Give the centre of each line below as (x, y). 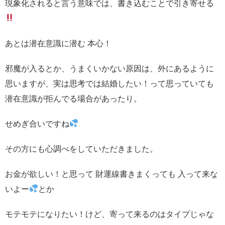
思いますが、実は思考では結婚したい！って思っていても (109, 83)
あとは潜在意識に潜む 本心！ (58, 43)
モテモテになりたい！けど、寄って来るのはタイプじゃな (109, 214)
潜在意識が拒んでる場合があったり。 (73, 98)
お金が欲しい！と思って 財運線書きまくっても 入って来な (111, 174)
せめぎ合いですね (37, 124)
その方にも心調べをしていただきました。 (81, 149)
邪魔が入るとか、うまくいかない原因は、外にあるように (109, 68)
